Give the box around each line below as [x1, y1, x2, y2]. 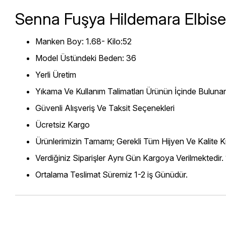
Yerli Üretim [35, 69, 76, 80]
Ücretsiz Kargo [35, 119, 90, 130]
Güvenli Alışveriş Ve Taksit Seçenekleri [35, 102, 177, 113]
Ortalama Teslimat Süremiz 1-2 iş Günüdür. [35, 169, 188, 180]
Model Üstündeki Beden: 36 [35, 52, 136, 63]
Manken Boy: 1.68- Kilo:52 [35, 36, 132, 46]
